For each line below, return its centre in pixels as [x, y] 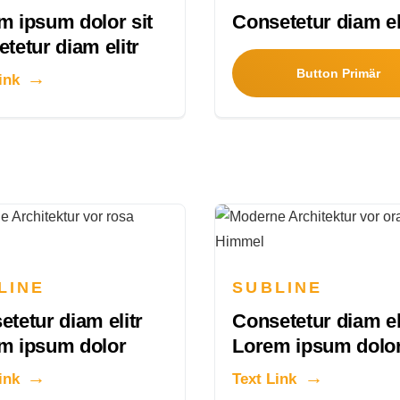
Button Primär [339, 74]
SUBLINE [277, 288]
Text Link [265, 379]
